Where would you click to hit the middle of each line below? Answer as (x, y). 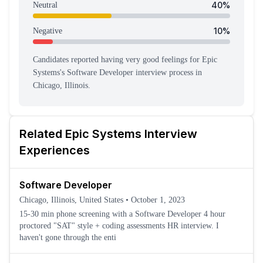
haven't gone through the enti (68, 237)
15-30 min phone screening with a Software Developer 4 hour (112, 214)
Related (42, 134)
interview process (163, 73)
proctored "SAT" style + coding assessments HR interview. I (93, 226)
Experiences (55, 150)
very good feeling (155, 60)
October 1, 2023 (158, 200)
